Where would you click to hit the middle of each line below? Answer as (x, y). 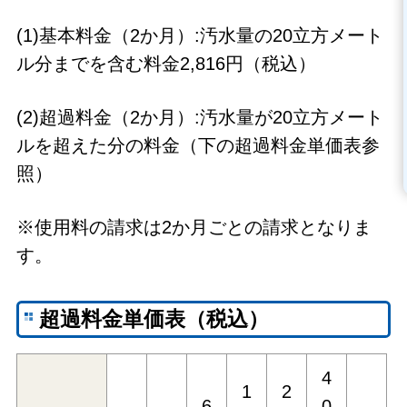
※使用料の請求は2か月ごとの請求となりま (194, 228)
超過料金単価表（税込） (154, 319)
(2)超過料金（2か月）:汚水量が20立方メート (199, 118)
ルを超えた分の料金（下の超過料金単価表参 (198, 146)
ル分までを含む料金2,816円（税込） (169, 64)
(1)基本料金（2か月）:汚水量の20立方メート (199, 36)
